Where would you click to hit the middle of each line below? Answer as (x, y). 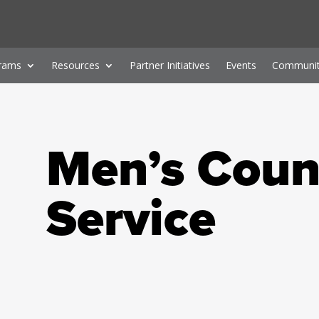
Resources (75, 65)
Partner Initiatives (169, 65)
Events (241, 65)
